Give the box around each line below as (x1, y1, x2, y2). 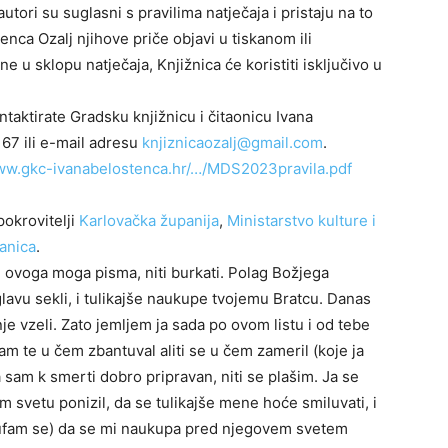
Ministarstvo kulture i (227, 211, 376, 231)
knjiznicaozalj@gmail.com (142, 133, 323, 153)
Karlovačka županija (79, 211, 219, 231)
